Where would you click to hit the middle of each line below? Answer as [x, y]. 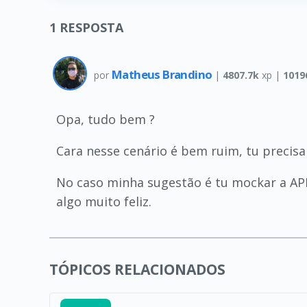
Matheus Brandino [163, 74]
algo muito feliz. [104, 201]
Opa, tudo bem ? [106, 119]
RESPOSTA [91, 27]
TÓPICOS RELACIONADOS [137, 269]
